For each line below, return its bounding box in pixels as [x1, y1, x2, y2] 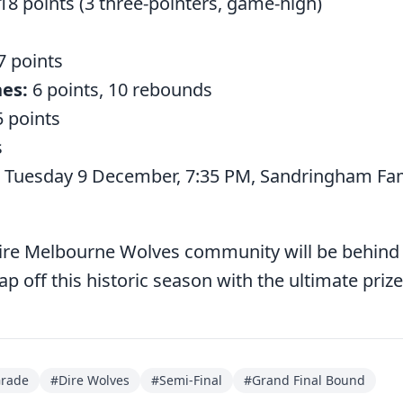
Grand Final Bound [252, 372, 365, 389]
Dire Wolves [58, 372, 130, 389]
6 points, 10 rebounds [28, 77, 212, 102]
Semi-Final [159, 372, 222, 389]
